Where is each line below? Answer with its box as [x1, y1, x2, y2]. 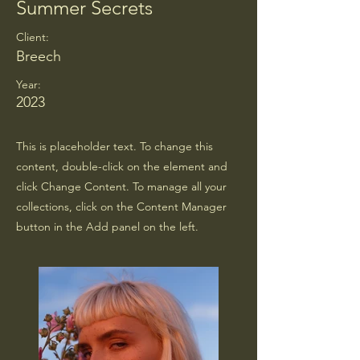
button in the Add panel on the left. [16, 219, 198, 234]
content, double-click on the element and [16, 158, 227, 174]
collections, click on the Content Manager [16, 198, 227, 214]
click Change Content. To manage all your [16, 178, 227, 194]
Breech [16, 47, 61, 65]
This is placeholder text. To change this [16, 138, 213, 153]
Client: [16, 29, 49, 44]
